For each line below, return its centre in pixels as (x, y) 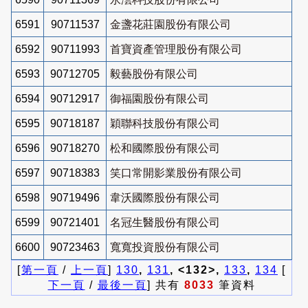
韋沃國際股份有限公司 (165, 197)
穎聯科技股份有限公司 (165, 123)
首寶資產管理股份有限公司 (176, 49)
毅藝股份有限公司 (154, 74)
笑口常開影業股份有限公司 (176, 173)
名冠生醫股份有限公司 (165, 222)
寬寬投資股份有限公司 (165, 247)
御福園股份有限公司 (159, 98)
